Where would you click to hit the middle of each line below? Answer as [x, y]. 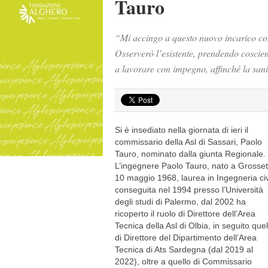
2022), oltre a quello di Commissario [183, 261]
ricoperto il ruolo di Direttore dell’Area [185, 214]
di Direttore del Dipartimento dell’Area [186, 237]
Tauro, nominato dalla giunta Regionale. [190, 154]
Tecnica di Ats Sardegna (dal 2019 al [184, 249]
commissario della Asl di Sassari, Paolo [188, 142]
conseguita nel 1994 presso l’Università [189, 190]
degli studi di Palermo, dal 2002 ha [180, 202]
